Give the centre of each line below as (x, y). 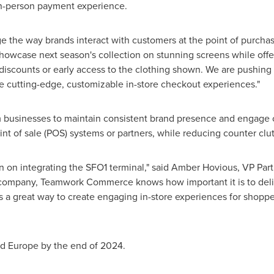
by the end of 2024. (82, 246)
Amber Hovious (204, 167)
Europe (23, 246)
